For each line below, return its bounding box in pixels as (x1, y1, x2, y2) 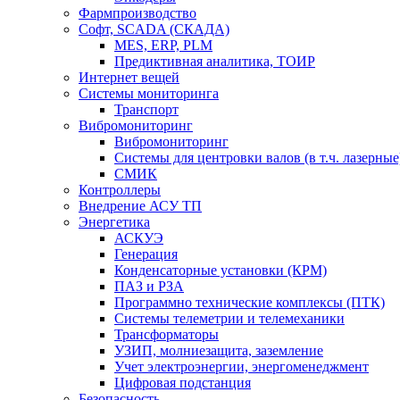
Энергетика (79, 214, 150, 230)
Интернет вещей (79, 70, 179, 86)
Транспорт (114, 102, 179, 118)
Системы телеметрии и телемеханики (114, 311, 345, 327)
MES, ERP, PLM (114, 37, 212, 54)
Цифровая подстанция (114, 375, 251, 391)
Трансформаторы (114, 327, 219, 343)
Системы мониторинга (79, 86, 219, 102)
